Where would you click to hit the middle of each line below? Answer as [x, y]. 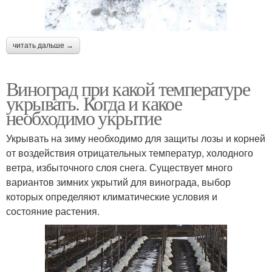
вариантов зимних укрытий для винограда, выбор [118, 182]
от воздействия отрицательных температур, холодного [130, 153]
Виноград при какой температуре [128, 89]
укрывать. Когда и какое [94, 103]
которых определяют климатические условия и [112, 197]
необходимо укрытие [84, 118]
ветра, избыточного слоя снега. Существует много [119, 168]
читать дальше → [43, 46]
